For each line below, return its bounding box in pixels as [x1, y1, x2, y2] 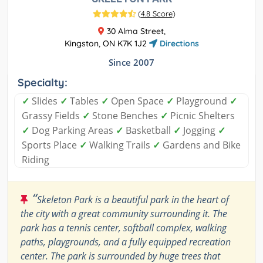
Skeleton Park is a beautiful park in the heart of [37, 193, 229, 207]
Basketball [123, 124, 173, 137]
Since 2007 [109, 56, 154, 69]
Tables [68, 95, 101, 108]
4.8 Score [140, 9, 173, 19]
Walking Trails [87, 139, 153, 152]
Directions [157, 38, 199, 49]
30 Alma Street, [104, 26, 166, 37]
